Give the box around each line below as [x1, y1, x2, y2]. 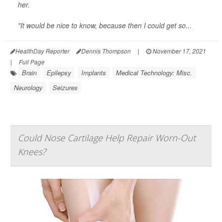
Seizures [53, 83, 78, 92]
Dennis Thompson [81, 47, 131, 55]
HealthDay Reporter [15, 47, 69, 55]
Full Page [19, 57, 45, 66]
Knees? [18, 146, 46, 158]
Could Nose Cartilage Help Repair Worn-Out [18, 132, 196, 144]
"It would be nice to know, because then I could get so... [18, 20, 192, 30]
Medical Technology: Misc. [116, 68, 192, 77]
